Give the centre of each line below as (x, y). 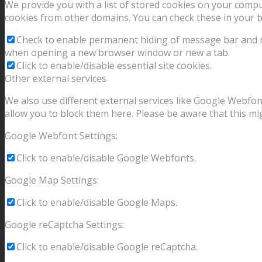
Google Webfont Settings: (61, 136)
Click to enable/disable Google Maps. (97, 203)
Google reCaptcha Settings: (64, 225)
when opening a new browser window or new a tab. (117, 53)
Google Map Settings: (52, 180)
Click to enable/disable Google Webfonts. (106, 158)
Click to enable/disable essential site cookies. (114, 66)
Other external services (56, 79)
